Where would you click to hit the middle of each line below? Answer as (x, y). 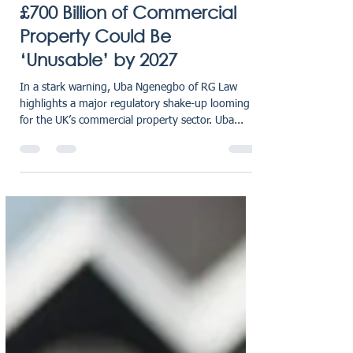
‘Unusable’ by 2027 (98, 107)
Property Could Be (95, 83)
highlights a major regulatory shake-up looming (135, 151)
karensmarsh (79, 15)
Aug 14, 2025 (82, 28)
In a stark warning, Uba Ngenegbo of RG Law (128, 135)
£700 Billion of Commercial (128, 59)
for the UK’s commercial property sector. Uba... (132, 168)
